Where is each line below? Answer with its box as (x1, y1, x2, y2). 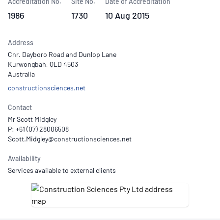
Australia (8, 70, 35, 78)
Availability (8, 154, 41, 163)
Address (8, 38, 33, 47)
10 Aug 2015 (105, 10, 149, 21)
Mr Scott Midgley (8, 115, 56, 123)
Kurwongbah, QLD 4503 (8, 60, 78, 68)
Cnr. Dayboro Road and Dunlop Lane (8, 50, 116, 58)
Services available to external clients (8, 166, 116, 174)
